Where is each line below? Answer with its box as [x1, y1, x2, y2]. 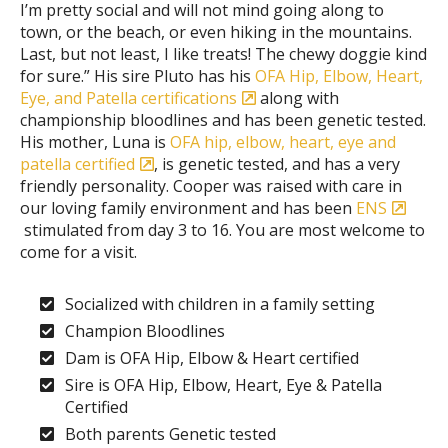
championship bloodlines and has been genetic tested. [20, 108, 426, 131]
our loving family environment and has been [20, 196, 356, 219]
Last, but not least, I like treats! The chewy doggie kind [20, 42, 427, 65]
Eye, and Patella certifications [20, 86, 237, 109]
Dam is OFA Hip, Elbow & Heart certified [65, 346, 359, 369]
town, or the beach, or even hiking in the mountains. [20, 20, 412, 43]
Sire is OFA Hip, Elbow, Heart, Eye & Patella [65, 373, 382, 396]
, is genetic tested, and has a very [153, 152, 400, 175]
